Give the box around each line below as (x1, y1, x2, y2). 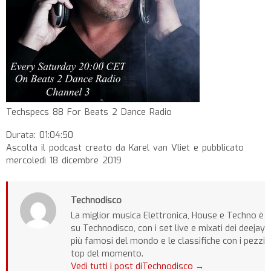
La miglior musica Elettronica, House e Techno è (71, 210, 264, 222)
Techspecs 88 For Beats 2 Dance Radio (6, 106, 172, 119)
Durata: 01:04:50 (6, 129, 73, 142)
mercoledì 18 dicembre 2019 (6, 155, 122, 167)
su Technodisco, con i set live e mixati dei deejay (71, 223, 265, 235)
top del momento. (71, 248, 143, 260)
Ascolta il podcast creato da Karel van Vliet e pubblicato (6, 142, 244, 154)
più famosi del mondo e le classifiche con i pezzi (71, 235, 265, 247)
